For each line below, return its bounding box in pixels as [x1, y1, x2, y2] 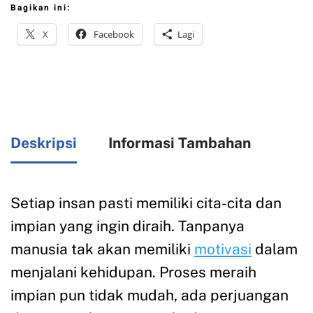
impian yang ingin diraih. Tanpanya [10, 217, 245, 235]
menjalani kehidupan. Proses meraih [10, 263, 256, 282]
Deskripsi [10, 133, 77, 152]
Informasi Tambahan [108, 133, 251, 152]
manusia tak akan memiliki [10, 240, 194, 259]
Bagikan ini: [10, 1, 71, 15]
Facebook [94, 28, 134, 41]
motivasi [194, 240, 252, 259]
